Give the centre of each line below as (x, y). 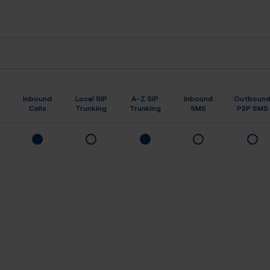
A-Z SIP (145, 98)
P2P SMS (252, 108)
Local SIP (91, 98)
